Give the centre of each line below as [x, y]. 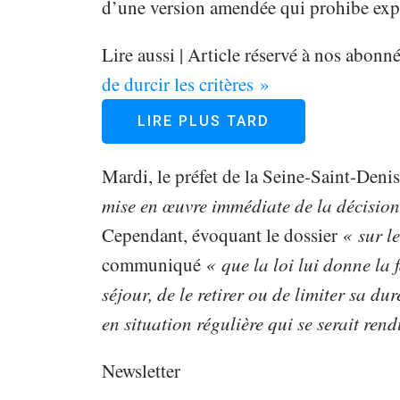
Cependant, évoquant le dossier [221, 235]
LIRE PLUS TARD [203, 121]
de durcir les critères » [185, 84]
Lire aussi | [142, 55]
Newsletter [141, 371]
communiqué [153, 265]
